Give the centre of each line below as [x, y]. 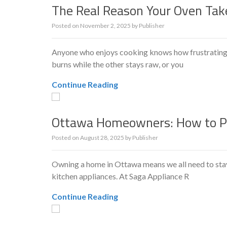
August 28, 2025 [102, 138]
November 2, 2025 [105, 26]
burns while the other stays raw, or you [118, 64]
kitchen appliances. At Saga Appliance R [120, 176]
